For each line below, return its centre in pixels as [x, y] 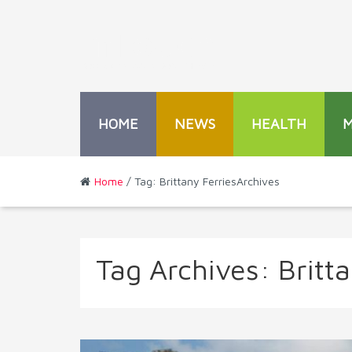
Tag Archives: [187, 269]
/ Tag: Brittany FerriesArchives [202, 181]
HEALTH [279, 123]
